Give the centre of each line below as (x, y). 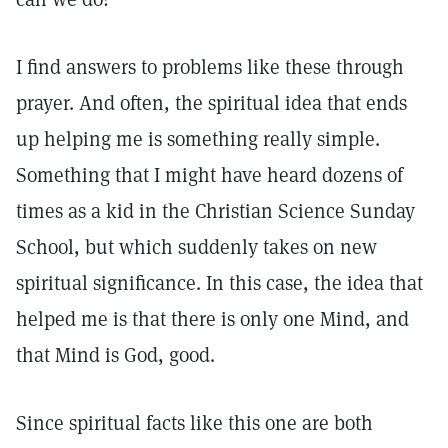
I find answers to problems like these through (210, 67)
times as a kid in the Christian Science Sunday (215, 211)
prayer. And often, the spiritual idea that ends (211, 103)
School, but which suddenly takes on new (196, 247)
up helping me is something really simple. (198, 139)
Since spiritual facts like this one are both (194, 423)
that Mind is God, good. (115, 355)
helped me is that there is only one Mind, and (212, 319)
